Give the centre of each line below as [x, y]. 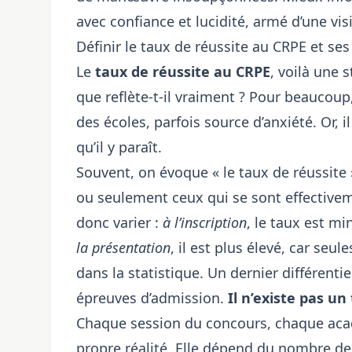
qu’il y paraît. [119, 147]
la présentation [123, 247]
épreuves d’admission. [152, 298]
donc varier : [119, 222]
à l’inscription [205, 222]
